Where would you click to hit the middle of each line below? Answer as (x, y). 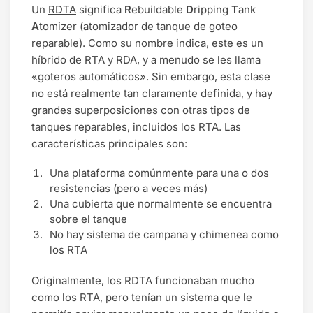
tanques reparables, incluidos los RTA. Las (136, 126)
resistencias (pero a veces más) (129, 189)
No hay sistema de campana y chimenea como (164, 235)
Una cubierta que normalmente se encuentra (161, 204)
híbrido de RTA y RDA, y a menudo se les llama (146, 59)
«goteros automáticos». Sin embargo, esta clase (151, 76)
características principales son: (109, 143)
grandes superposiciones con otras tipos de (141, 110)
